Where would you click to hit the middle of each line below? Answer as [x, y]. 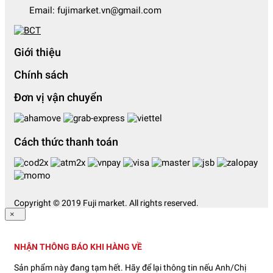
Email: [43, 11]
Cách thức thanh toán [66, 142]
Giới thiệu [37, 52]
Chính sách [41, 75]
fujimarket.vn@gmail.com [109, 11]
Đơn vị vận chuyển [58, 97]
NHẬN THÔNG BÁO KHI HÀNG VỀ [78, 246]
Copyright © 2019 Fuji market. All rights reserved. [106, 203]
